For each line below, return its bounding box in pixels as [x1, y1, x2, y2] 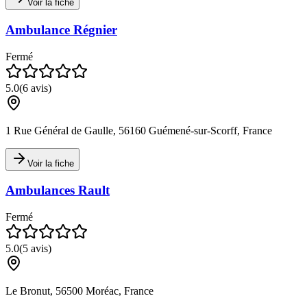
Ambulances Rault [5, 183, 110, 198]
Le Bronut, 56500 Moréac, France [5, 285, 153, 297]
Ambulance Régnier [5, 22, 117, 37]
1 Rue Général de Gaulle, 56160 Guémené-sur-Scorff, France [5, 124, 272, 136]
